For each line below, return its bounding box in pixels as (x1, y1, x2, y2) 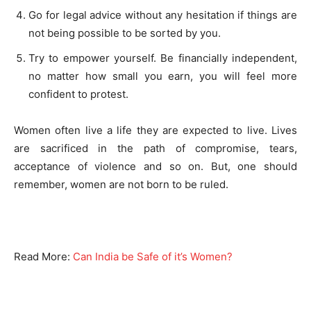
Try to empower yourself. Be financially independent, (28, 51, 297, 65)
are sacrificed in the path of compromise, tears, (14, 141, 297, 155)
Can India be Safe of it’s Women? (73, 249, 233, 263)
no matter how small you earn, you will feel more (28, 69, 297, 83)
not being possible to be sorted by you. (28, 26, 221, 40)
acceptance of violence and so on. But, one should (14, 159, 297, 173)
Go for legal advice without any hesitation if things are (28, 8, 297, 22)
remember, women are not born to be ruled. (14, 177, 228, 191)
